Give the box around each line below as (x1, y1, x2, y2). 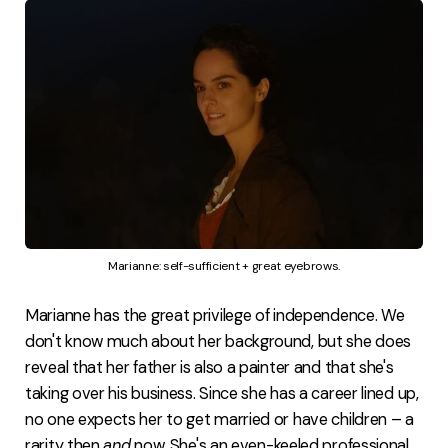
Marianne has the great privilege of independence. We (25, 305, 405, 327)
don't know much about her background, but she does (25, 331, 412, 353)
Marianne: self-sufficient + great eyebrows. (107, 258, 341, 275)
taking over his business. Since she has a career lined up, (25, 383, 419, 405)
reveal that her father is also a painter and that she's (25, 357, 394, 379)
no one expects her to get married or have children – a (25, 409, 414, 431)
